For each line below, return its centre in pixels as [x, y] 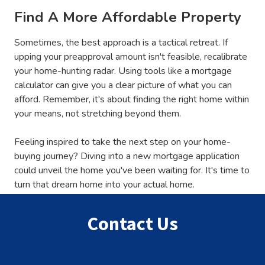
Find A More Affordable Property [128, 17]
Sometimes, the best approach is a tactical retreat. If [121, 42]
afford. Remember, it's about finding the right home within [132, 99]
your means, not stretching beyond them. [98, 113]
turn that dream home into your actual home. [104, 184]
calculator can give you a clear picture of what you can [123, 85]
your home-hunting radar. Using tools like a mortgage [123, 71]
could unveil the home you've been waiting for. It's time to [132, 170]
